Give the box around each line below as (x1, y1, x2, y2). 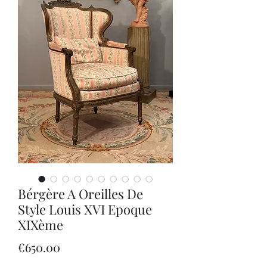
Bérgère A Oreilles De (18, 184, 143, 203)
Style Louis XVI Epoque (18, 200, 152, 218)
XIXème (18, 215, 63, 234)
